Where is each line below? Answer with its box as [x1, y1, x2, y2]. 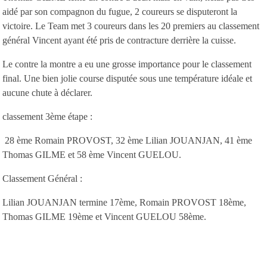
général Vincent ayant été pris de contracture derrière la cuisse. [2, 35, 236, 45]
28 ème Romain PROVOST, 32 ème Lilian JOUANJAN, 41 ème [2, 135, 252, 145]
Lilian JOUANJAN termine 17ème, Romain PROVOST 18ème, [2, 197, 246, 207]
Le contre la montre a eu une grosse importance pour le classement [2, 58, 252, 69]
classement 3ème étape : [2, 111, 92, 122]
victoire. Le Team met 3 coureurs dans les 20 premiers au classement [2, 20, 259, 31]
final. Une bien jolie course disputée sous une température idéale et [2, 73, 252, 83]
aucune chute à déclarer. [2, 87, 92, 98]
